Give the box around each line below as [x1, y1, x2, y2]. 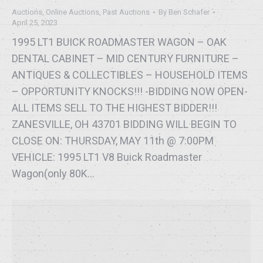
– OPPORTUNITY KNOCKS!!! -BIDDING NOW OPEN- [12, 85, 248, 98]
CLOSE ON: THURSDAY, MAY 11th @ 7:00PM [12, 134, 214, 147]
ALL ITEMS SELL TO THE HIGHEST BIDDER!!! [12, 102, 217, 114]
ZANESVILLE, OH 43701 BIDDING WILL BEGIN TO [12, 118, 237, 131]
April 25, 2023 [12, 18, 58, 28]
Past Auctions [103, 8, 150, 17]
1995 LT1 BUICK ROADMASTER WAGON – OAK [12, 36, 227, 49]
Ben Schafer [168, 8, 210, 17]
